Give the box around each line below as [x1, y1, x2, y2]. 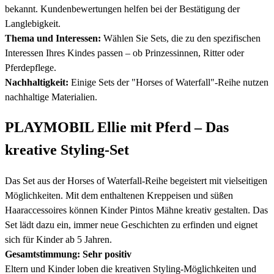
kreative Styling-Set [5, 142, 129, 158]
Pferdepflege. [5, 62, 56, 73]
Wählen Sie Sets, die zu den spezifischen [101, 32, 261, 43]
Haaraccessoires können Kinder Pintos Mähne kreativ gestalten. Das [5, 205, 268, 216]
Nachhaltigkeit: [5, 76, 68, 87]
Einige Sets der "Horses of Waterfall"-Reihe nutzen [68, 76, 268, 87]
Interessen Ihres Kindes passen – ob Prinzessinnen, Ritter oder [5, 47, 244, 58]
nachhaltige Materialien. [5, 91, 97, 102]
